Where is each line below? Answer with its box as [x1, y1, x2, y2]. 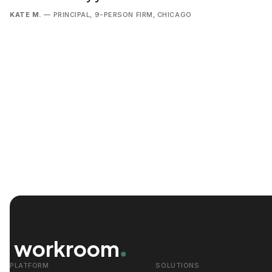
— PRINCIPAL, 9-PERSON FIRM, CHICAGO [41, 10, 192, 19]
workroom [14, 235, 120, 262]
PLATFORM [10, 261, 49, 270]
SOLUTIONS [155, 261, 200, 270]
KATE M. [10, 10, 42, 19]
